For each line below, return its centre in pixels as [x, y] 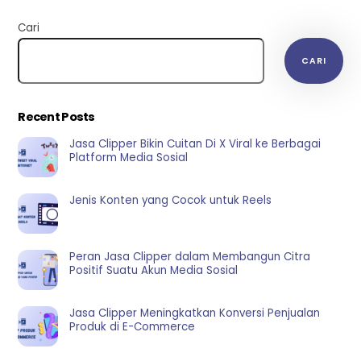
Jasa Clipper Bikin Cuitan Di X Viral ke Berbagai [195, 143]
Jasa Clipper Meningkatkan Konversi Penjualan [194, 313]
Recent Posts [56, 117]
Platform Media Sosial [128, 157]
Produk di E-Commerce [132, 326]
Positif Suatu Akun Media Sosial [153, 270]
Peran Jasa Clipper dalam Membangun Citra [189, 256]
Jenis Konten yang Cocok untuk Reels [170, 200]
